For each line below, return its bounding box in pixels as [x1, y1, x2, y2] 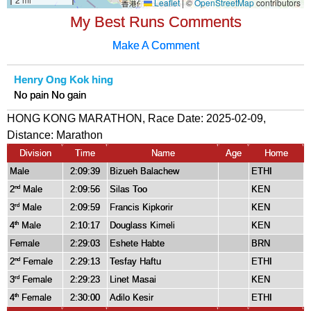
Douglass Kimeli [110, 220, 175, 231]
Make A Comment [112, 39, 199, 52]
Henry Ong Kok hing [14, 74, 113, 86]
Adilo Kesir [110, 292, 153, 303]
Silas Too [110, 184, 147, 195]
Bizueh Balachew [110, 166, 179, 177]
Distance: [7, 129, 56, 142]
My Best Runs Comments [69, 13, 242, 31]
